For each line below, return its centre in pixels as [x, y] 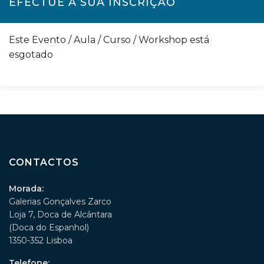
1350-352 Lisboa [41, 240]
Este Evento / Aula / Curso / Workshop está [109, 40]
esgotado [31, 55]
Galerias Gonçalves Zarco [60, 202]
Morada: [27, 189]
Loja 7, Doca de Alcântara [60, 214]
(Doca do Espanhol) [49, 227]
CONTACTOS [44, 162]
